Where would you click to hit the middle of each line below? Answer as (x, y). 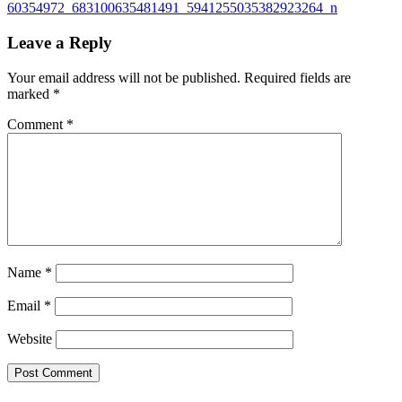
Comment (37, 124)
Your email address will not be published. (124, 77)
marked (30, 93)
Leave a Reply (60, 42)
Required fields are (297, 77)
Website (30, 338)
